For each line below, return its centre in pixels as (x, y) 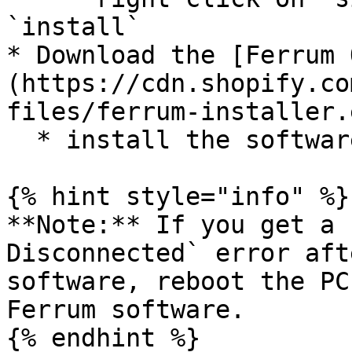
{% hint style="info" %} (178, 196)
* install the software (21, 140)
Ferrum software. (126, 310)
